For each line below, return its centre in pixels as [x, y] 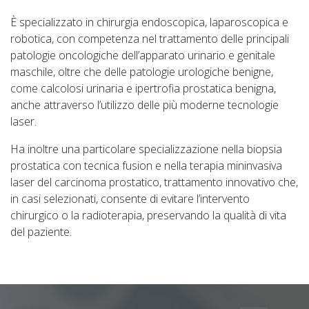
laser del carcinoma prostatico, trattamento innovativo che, [154, 182]
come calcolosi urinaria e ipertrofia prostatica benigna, [143, 88]
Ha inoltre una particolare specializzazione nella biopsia [146, 149]
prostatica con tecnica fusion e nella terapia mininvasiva [146, 166]
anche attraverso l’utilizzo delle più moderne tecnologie [144, 105]
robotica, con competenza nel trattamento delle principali [150, 39]
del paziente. [41, 232]
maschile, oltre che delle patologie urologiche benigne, [142, 72]
